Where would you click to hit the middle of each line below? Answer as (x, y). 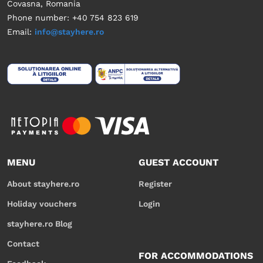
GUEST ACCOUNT (178, 163)
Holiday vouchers (42, 204)
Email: (21, 32)
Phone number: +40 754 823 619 (73, 18)
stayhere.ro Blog (40, 224)
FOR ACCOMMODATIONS (196, 256)
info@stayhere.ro (69, 32)
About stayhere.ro (43, 184)
